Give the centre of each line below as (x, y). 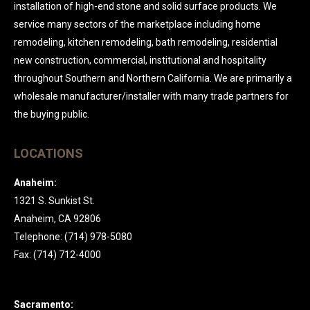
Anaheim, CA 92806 (57, 219)
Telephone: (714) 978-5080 (73, 237)
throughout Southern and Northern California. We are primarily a (153, 78)
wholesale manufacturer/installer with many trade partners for (151, 96)
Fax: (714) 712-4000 (57, 255)
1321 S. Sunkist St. (54, 201)
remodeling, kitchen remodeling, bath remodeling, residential (146, 42)
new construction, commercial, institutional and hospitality (140, 60)
